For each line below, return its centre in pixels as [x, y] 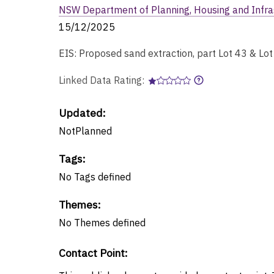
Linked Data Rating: [103, 80]
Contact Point [92, 253]
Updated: [82, 113]
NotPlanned [85, 131]
